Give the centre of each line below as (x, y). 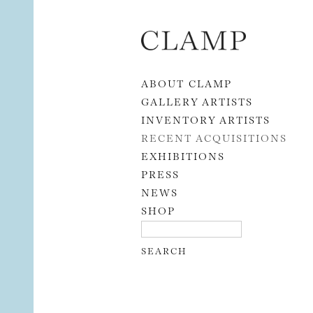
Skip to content (162, 28)
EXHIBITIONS (183, 155)
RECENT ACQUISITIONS (214, 137)
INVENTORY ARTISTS (206, 119)
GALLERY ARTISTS (197, 101)
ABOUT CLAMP (187, 82)
